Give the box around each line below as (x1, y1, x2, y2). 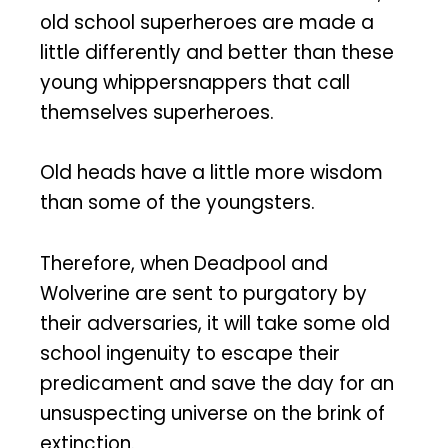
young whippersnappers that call (40, 68, 350, 96)
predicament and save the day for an (40, 370, 394, 398)
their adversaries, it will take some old (40, 310, 390, 338)
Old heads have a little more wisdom (40, 159, 383, 187)
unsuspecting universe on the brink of (40, 400, 385, 428)
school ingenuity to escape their (40, 340, 340, 368)
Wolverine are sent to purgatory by (40, 280, 367, 308)
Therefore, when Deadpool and (40, 250, 328, 278)
